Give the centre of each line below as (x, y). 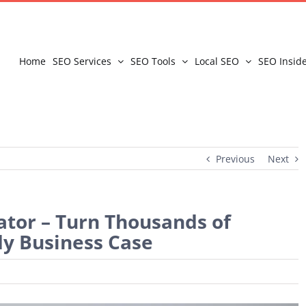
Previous (235, 159)
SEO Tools (153, 61)
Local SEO (217, 61)
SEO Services (82, 61)
